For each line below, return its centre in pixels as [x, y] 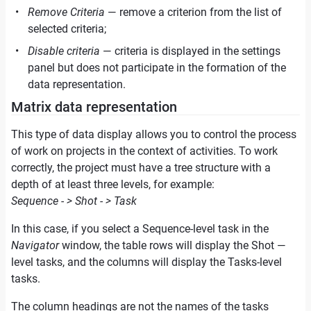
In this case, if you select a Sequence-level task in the [140, 229]
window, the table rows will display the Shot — [173, 245]
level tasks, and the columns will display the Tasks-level [146, 262]
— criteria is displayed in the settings [190, 51]
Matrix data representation [94, 107]
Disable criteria [64, 51]
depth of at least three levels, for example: [113, 184]
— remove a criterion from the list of [193, 12]
